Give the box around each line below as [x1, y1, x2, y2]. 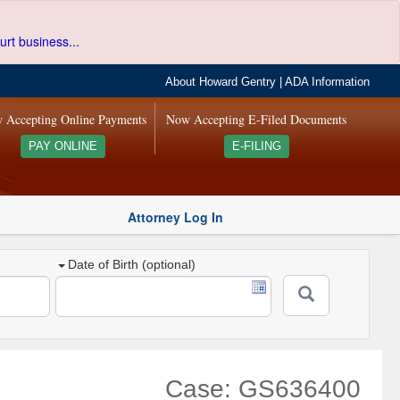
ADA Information [285, 76, 371, 88]
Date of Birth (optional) [68, 257, 196, 272]
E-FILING [231, 140, 281, 153]
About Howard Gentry [165, 76, 277, 88]
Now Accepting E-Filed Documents [166, 111, 347, 128]
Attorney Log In [128, 207, 223, 226]
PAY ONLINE [28, 140, 97, 153]
